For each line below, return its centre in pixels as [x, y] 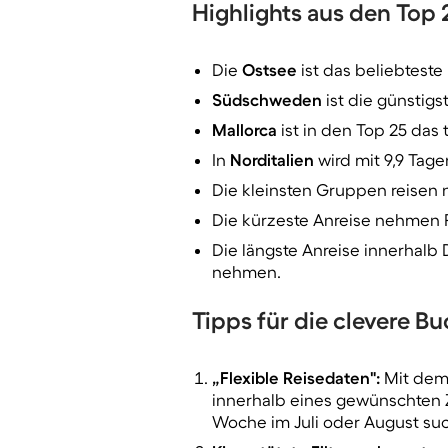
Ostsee [269, 70]
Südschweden [267, 100]
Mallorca [244, 130]
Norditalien [272, 160]
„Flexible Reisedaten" [294, 378]
